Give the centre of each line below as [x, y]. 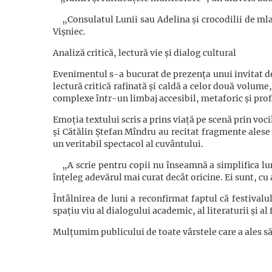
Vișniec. [69, 32]
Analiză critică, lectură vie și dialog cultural [144, 53]
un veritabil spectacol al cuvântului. [128, 144]
